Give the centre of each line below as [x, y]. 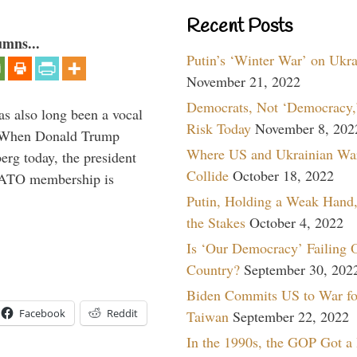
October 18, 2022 [283, 175]
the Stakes [216, 222]
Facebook [42, 314]
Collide [208, 175]
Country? [213, 269]
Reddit [122, 314]
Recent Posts [239, 27]
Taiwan [208, 316]
